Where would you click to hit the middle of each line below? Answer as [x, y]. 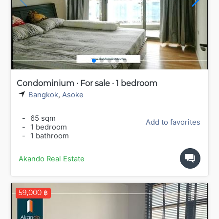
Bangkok [43, 95]
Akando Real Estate [52, 159]
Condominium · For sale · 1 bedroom [87, 83]
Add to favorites [173, 122]
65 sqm [42, 119]
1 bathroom [49, 136]
